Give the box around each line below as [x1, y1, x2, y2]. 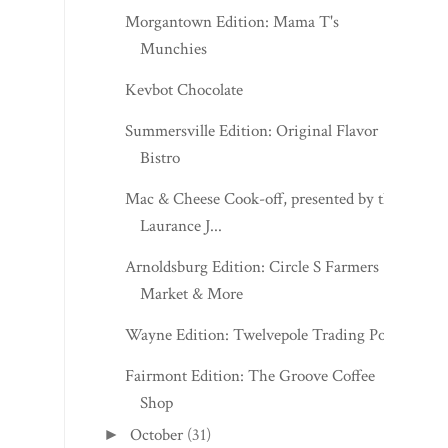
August [130, 388, 179, 411]
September [130, 356, 200, 378]
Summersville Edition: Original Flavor [125, 19, 379, 42]
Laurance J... [140, 114, 223, 137]
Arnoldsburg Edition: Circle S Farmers [125, 155, 380, 178]
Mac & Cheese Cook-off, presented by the [125, 87, 400, 110]
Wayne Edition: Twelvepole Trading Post [125, 223, 398, 246]
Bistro [140, 46, 181, 69]
